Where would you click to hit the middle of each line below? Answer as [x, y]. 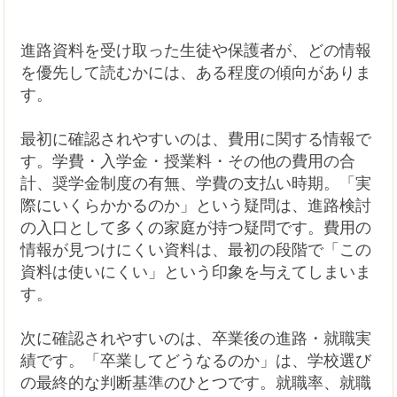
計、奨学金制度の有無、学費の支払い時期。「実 [196, 183]
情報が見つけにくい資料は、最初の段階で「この [196, 249]
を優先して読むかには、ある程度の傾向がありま [196, 72]
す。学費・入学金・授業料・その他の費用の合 [188, 161]
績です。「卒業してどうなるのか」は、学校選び [196, 360]
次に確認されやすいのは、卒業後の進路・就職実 [196, 338]
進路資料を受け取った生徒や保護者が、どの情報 [196, 50]
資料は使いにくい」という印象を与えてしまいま [196, 272]
